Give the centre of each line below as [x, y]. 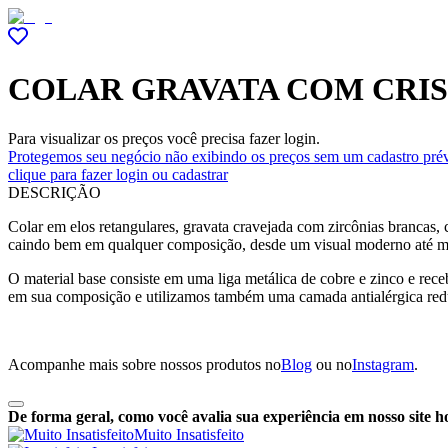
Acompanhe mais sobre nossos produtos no [144, 364]
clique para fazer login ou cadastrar [118, 174]
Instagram [383, 364]
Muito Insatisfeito [189, 434]
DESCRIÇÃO [54, 192]
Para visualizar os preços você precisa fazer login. [164, 138]
